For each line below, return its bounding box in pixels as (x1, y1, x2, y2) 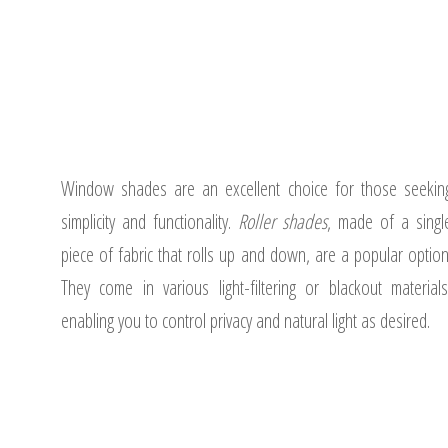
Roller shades (237, 208, 327, 235)
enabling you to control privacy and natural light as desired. (60, 307, 430, 334)
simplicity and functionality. (60, 208, 238, 235)
